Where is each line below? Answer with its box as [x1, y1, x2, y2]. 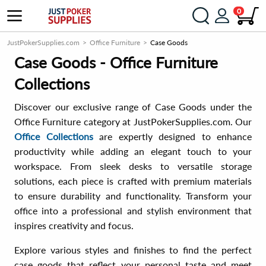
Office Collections [14, 131, 93, 142]
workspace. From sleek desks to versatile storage [14, 160, 252, 172]
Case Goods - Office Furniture [14, 53, 218, 72]
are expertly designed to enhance [93, 131, 252, 142]
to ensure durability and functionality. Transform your [14, 190, 252, 201]
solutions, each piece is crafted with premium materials [14, 175, 252, 186]
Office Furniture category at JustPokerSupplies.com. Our [14, 116, 252, 127]
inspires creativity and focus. [14, 220, 134, 231]
